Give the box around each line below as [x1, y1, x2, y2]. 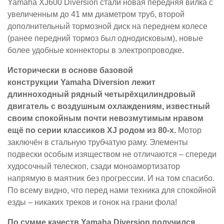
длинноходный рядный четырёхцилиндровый [7, 90, 195, 99]
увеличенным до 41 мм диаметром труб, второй [7, 10, 184, 19]
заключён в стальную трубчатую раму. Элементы [7, 138, 188, 147]
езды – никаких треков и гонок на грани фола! [7, 198, 177, 207]
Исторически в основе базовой [7, 66, 133, 75]
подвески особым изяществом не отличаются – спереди [7, 150, 216, 159]
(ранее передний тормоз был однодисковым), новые [7, 34, 203, 43]
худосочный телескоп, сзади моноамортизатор [7, 162, 180, 171]
